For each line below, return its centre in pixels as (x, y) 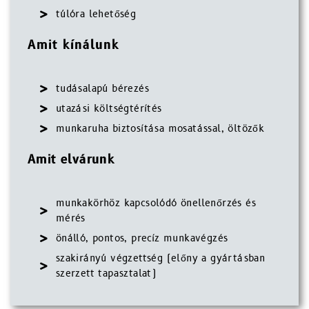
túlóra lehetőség (96, 14)
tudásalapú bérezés (102, 89)
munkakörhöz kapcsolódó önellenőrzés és (156, 203)
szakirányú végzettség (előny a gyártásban (160, 258)
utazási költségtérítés (109, 109)
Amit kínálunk (73, 45)
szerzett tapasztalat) (106, 273)
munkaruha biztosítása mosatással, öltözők (160, 129)
